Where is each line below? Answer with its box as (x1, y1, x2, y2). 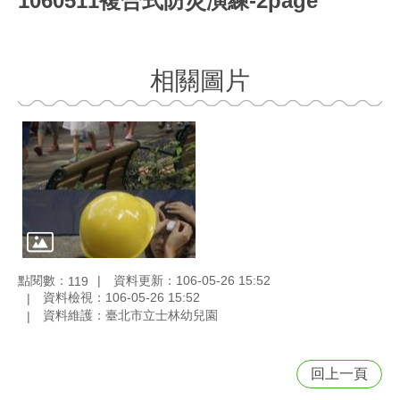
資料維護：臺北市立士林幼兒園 (43, 308, 218, 323)
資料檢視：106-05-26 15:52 (43, 290, 200, 305)
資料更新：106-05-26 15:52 (113, 272, 271, 287)
